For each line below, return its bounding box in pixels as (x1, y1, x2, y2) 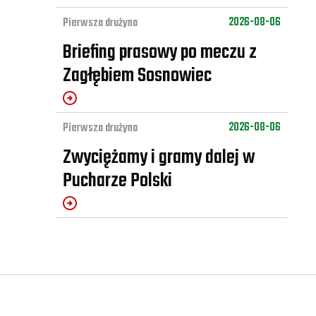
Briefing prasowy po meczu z (62, 37, 257, 68)
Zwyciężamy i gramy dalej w (62, 142, 255, 174)
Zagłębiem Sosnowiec (62, 61, 212, 92)
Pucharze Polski (62, 166, 172, 197)
